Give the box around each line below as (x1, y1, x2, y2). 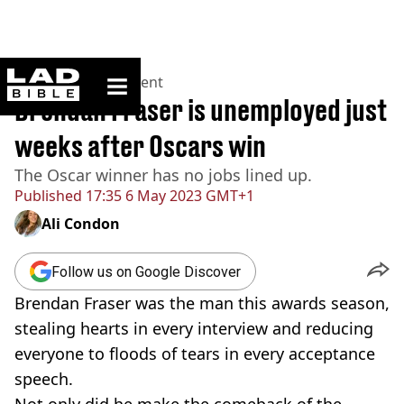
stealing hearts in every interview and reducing (14, 317, 373, 339)
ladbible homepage (78, 68, 187, 83)
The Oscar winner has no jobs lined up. (14, 164, 312, 186)
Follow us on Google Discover (51, 262, 241, 280)
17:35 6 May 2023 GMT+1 (82, 186, 254, 206)
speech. (14, 368, 73, 390)
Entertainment (64, 72, 163, 92)
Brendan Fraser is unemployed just (14, 93, 387, 127)
